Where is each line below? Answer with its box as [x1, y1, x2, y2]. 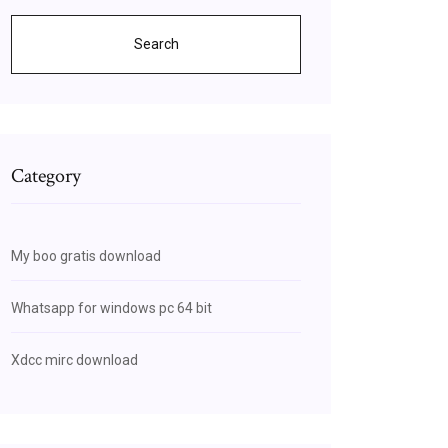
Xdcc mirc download [11, 352, 138, 368]
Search [133, 36, 179, 52]
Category [11, 163, 81, 189]
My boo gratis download [11, 248, 161, 264]
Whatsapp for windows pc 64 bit [11, 300, 212, 316]
